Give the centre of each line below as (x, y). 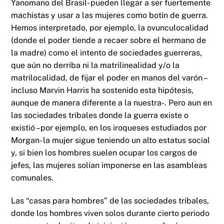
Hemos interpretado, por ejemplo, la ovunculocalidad (110, 28)
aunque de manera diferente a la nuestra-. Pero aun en (112, 103)
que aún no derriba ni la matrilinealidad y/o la (95, 65)
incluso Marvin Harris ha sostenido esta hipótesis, (102, 90)
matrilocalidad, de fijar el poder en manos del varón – (110, 78)
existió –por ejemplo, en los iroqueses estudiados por (109, 128)
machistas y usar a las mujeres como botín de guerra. (110, 15)
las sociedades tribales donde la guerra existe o (100, 115)
